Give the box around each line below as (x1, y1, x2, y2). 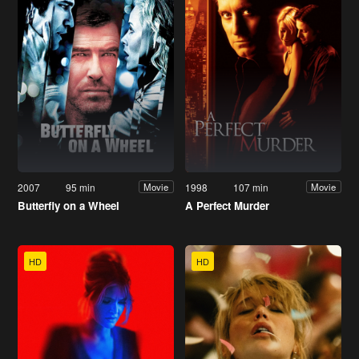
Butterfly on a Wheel (18, 197, 119, 213)
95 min (66, 179, 96, 194)
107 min (233, 179, 269, 194)
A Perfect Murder (185, 197, 269, 213)
